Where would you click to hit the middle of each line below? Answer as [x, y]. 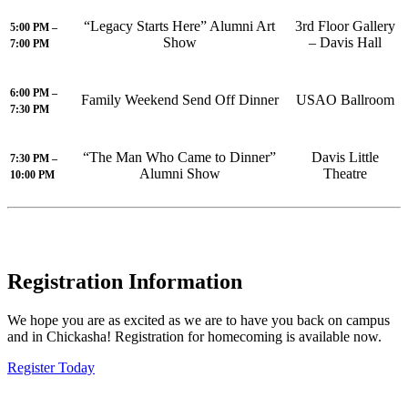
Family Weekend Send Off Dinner [179, 100]
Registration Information [125, 281]
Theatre [345, 174]
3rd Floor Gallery [345, 26]
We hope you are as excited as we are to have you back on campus [199, 320]
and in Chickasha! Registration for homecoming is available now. [194, 336]
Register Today [51, 367]
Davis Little [345, 158]
